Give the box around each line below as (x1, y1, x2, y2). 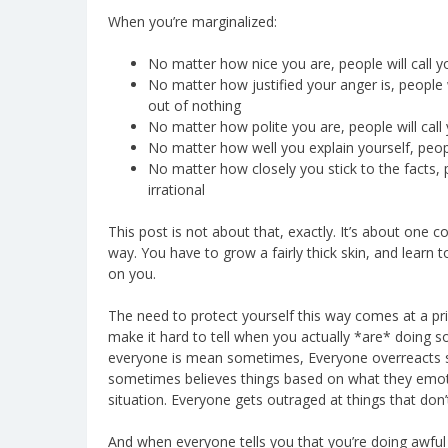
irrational (148, 179, 205, 199)
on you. (108, 263, 156, 283)
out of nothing (148, 95, 241, 115)
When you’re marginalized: (108, 11, 277, 31)
